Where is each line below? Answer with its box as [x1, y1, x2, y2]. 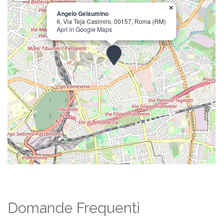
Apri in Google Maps [57, 25, 112, 33]
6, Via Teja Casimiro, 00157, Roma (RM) [57, 17, 166, 25]
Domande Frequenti [7, 200, 140, 217]
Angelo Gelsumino [57, 9, 109, 18]
